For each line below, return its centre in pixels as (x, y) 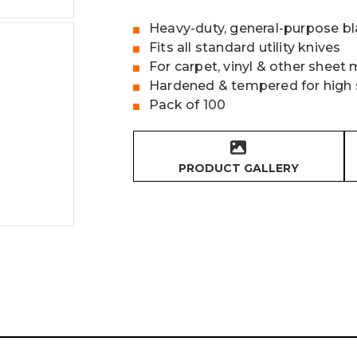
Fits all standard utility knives (245, 47)
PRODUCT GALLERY (238, 168)
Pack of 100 (187, 104)
